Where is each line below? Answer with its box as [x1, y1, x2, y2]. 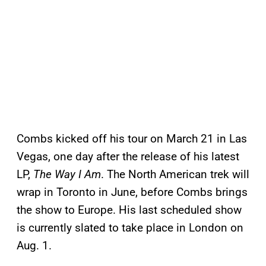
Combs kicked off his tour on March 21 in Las [17, 132, 247, 146]
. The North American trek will [101, 167, 249, 182]
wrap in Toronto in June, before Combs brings [17, 185, 248, 199]
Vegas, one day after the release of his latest [17, 150, 239, 164]
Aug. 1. [17, 239, 52, 253]
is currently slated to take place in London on [17, 221, 243, 235]
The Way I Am [33, 167, 101, 182]
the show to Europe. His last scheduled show [17, 203, 242, 217]
